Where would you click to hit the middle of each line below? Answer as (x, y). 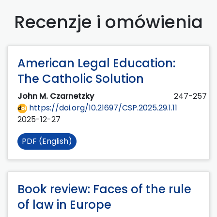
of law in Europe (64, 205)
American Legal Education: (96, 63)
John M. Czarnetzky (57, 96)
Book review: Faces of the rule (104, 189)
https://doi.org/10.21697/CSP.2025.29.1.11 (102, 108)
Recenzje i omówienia (108, 22)
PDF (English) (47, 141)
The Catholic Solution (81, 79)
